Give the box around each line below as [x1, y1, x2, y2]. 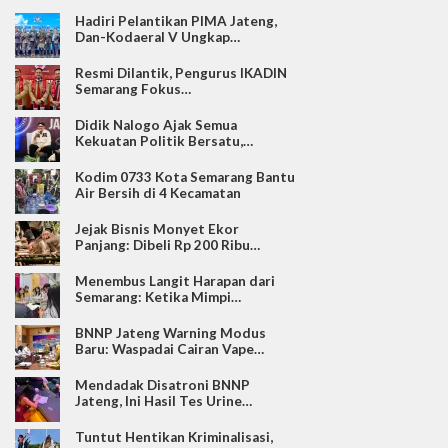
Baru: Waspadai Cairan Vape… [75, 340, 264, 357]
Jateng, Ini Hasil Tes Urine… [75, 392, 252, 409]
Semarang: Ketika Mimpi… [75, 288, 241, 305]
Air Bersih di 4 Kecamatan [75, 184, 241, 201]
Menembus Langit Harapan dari [75, 272, 275, 289]
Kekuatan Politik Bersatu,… [75, 132, 253, 149]
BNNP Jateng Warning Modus [75, 324, 266, 341]
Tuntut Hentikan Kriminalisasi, [75, 428, 273, 445]
